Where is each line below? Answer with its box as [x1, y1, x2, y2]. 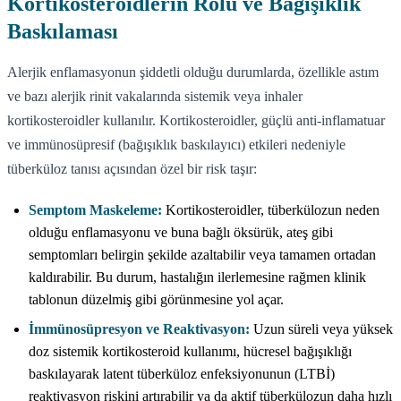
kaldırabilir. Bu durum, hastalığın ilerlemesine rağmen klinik [29, 269, 366, 285]
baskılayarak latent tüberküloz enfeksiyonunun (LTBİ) [29, 365, 335, 381]
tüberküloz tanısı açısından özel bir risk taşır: [7, 160, 257, 176]
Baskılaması [7, 19, 118, 43]
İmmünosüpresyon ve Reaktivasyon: [29, 320, 250, 337]
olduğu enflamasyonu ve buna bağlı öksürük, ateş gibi [29, 224, 333, 240]
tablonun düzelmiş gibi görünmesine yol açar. [29, 291, 284, 307]
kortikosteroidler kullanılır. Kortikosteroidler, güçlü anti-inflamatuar [7, 112, 385, 128]
